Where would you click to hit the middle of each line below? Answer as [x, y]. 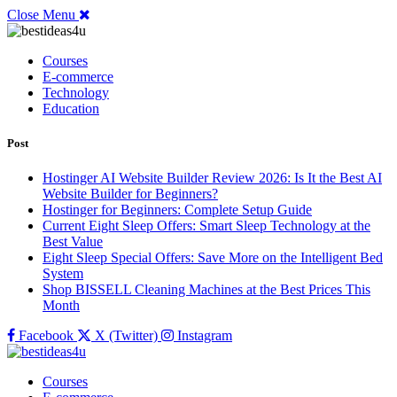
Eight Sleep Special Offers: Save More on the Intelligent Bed [213, 258]
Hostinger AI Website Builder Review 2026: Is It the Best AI [212, 178]
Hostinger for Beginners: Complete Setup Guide [177, 210]
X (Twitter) [126, 336]
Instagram [205, 336]
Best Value [73, 242]
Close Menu [41, 15]
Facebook [46, 336]
